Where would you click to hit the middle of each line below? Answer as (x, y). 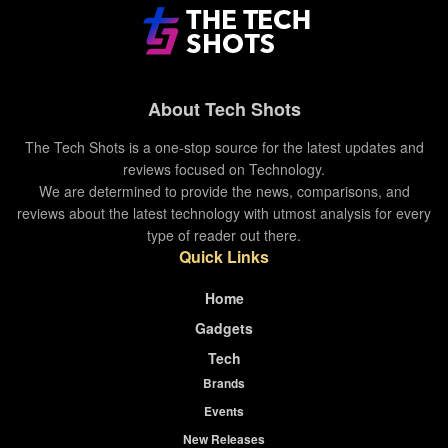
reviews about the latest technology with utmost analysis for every (224, 212)
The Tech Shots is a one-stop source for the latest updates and (224, 146)
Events (224, 410)
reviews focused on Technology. (224, 168)
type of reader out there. (224, 234)
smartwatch (81, 115)
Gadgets (224, 327)
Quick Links (224, 256)
